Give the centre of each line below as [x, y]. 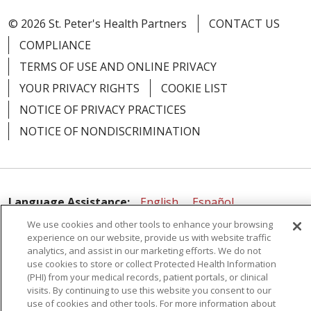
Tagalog [63, 277]
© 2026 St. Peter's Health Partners [98, 24]
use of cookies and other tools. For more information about [151, 303]
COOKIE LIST [194, 89]
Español [213, 202]
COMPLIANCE [55, 45]
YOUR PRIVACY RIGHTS [79, 89]
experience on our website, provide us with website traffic [149, 237]
